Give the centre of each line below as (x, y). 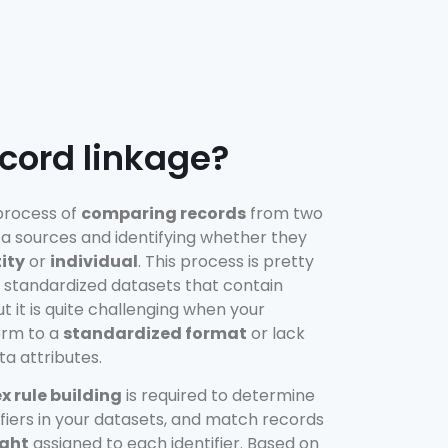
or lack (276, 333)
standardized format (155, 333)
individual (94, 261)
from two (284, 213)
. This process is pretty (226, 261)
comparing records (163, 213)
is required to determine (218, 396)
